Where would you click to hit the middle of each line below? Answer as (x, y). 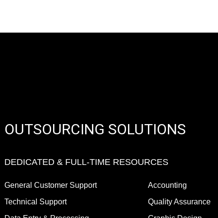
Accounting (168, 185)
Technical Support (35, 202)
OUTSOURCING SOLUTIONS (95, 129)
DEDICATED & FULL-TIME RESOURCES (86, 162)
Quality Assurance (180, 202)
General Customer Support (50, 185)
